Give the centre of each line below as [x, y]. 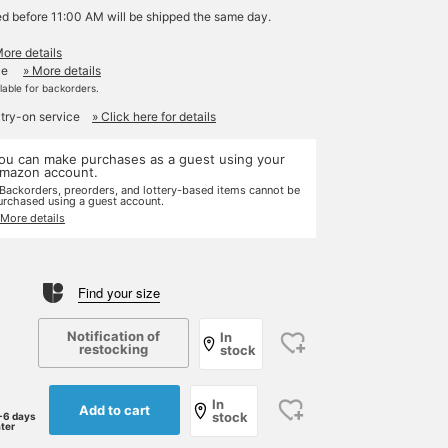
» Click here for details [154, 116]
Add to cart [114, 409]
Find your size [119, 292]
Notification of [114, 336]
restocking [114, 349]
